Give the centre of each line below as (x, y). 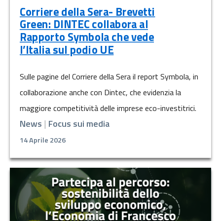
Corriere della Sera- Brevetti (88, 12)
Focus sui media (79, 124)
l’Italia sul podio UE (67, 50)
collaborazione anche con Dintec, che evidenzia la (100, 92)
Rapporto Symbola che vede (87, 37)
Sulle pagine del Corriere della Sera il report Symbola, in (109, 77)
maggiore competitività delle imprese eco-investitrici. (108, 108)
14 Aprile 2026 (43, 140)
